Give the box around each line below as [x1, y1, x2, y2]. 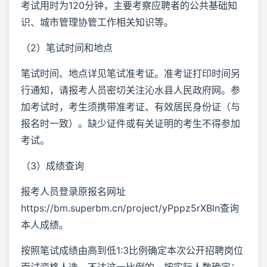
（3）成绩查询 [21, 159, 84, 172]
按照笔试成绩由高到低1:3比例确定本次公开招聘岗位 [21, 244, 243, 256]
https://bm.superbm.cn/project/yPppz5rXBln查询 [21, 201, 239, 214]
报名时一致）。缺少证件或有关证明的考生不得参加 [21, 117, 240, 129]
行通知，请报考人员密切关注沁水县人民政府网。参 [21, 83, 240, 96]
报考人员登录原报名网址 [21, 185, 126, 197]
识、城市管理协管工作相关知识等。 [21, 15, 173, 28]
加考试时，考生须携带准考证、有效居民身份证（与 [21, 100, 240, 113]
